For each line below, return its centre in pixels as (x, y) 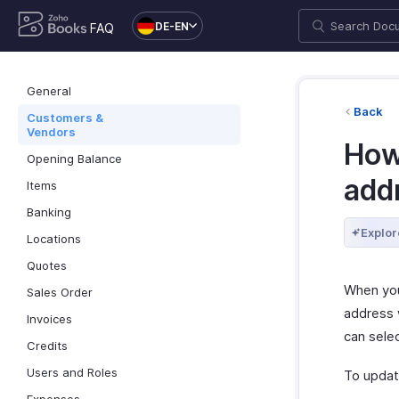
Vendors (51, 132)
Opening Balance (74, 159)
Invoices (49, 319)
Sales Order (60, 292)
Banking (49, 212)
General (49, 91)
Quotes (47, 265)
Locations (54, 239)
